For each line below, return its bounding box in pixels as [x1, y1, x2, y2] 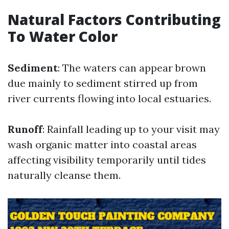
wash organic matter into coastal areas [8, 138, 197, 151]
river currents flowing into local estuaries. [8, 92, 211, 105]
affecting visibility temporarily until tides [8, 153, 206, 166]
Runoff [8, 123, 42, 135]
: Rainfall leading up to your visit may [42, 123, 220, 135]
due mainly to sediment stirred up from [8, 77, 198, 89]
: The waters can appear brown [58, 61, 206, 74]
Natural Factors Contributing [8, 10, 221, 29]
